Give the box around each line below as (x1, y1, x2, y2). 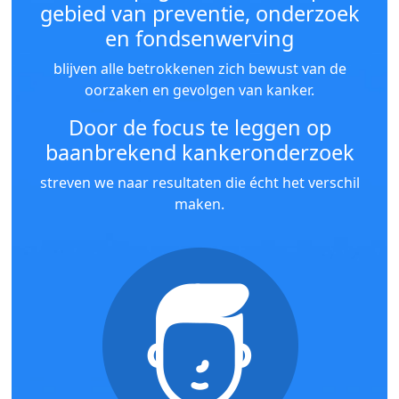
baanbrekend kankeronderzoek (45, 137, 354, 167)
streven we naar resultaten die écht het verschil (39, 172, 360, 192)
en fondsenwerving (105, 23, 294, 53)
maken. (175, 193, 224, 214)
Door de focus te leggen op (68, 112, 331, 142)
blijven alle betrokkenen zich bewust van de (53, 58, 346, 78)
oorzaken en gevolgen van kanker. (85, 79, 314, 100)
